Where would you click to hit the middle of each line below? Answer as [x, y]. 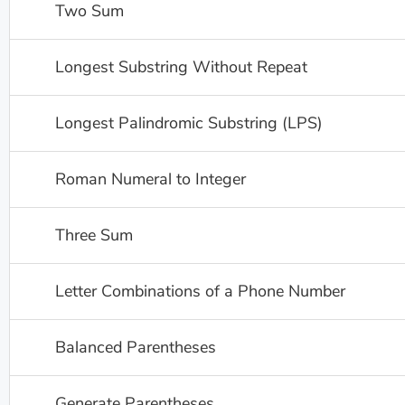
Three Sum [94, 235]
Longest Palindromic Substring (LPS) [189, 123]
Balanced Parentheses [136, 347]
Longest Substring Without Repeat [181, 67]
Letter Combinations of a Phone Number [200, 291]
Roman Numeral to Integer [151, 179]
